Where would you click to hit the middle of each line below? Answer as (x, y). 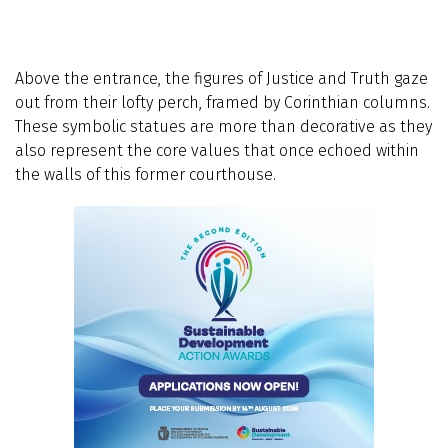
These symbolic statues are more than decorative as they (223, 127)
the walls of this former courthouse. (145, 175)
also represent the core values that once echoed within (217, 151)
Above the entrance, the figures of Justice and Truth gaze (221, 79)
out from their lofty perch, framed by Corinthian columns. (222, 103)
